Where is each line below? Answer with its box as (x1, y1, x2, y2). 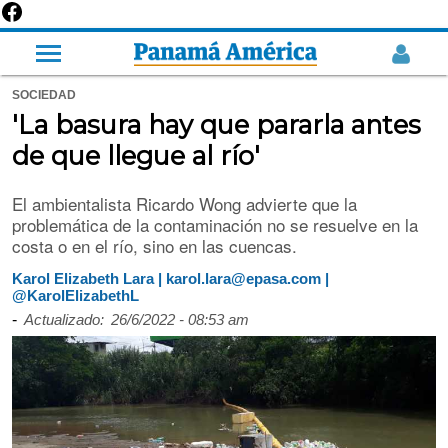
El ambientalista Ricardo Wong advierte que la (12, 190, 357, 216)
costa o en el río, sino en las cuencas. (12, 232, 297, 258)
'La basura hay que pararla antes (12, 109, 421, 141)
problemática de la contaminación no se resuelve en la (12, 211, 418, 237)
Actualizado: (24, 311, 104, 329)
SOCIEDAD (12, 88, 76, 102)
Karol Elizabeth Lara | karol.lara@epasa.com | (12, 269, 329, 287)
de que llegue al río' (12, 140, 260, 172)
